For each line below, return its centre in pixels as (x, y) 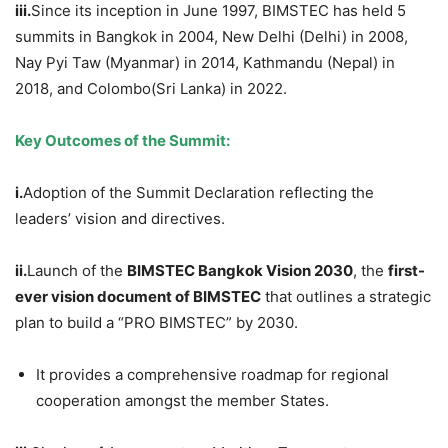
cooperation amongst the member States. (182, 401)
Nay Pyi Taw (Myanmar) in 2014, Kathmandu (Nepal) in (205, 63)
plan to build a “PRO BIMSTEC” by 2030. (156, 323)
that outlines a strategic (346, 297)
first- (406, 271)
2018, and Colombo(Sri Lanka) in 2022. (151, 89)
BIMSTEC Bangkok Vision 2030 (240, 271)
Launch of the (77, 271)
